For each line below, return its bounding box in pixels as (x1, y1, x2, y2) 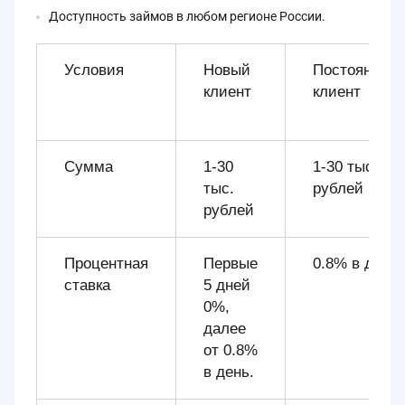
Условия (64, 61, 124, 79)
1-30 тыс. (313, 157, 378, 175)
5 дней (203, 276, 250, 294)
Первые (203, 254, 258, 272)
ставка (64, 276, 110, 294)
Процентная (64, 254, 148, 272)
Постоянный (313, 61, 400, 79)
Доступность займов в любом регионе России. (49, 8, 325, 24)
